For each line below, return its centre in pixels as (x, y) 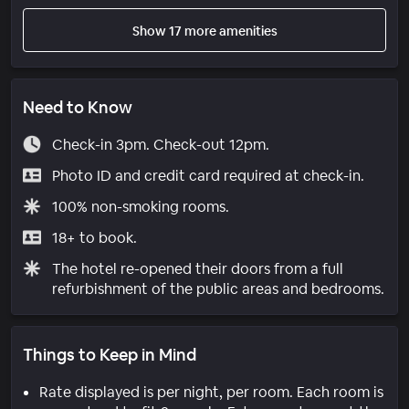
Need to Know (78, 107)
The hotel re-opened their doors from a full (197, 268)
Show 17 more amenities (204, 31)
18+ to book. (94, 237)
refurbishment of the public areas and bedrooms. (218, 288)
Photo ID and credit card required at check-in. (208, 175)
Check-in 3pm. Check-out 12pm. (160, 144)
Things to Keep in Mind (110, 354)
